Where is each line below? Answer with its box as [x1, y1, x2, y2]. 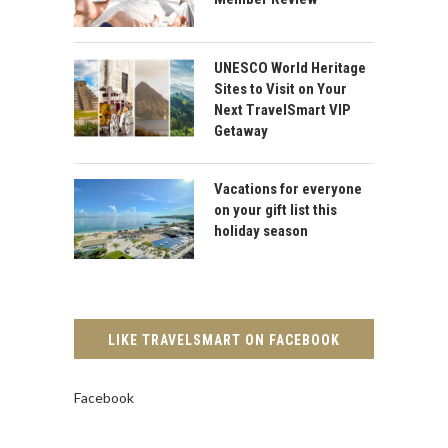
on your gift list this [214, 200, 337, 219]
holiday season [214, 221, 308, 240]
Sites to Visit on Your [214, 79, 347, 98]
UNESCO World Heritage [214, 58, 366, 77]
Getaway [214, 121, 268, 140]
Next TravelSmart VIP [214, 100, 351, 119]
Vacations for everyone [214, 179, 362, 198]
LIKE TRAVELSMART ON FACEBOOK [108, 331, 340, 348]
